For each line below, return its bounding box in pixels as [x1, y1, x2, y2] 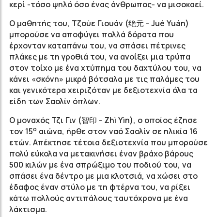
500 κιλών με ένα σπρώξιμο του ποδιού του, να [9, 159, 191, 170]
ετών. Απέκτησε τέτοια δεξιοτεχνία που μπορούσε [9, 137, 208, 148]
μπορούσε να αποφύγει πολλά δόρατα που [9, 29, 174, 40]
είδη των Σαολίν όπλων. [9, 96, 100, 107]
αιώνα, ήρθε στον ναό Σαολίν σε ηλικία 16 [37, 126, 198, 137]
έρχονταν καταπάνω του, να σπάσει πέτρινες [9, 40, 186, 51]
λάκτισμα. [9, 204, 47, 215]
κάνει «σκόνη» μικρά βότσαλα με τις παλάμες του [9, 74, 200, 84]
